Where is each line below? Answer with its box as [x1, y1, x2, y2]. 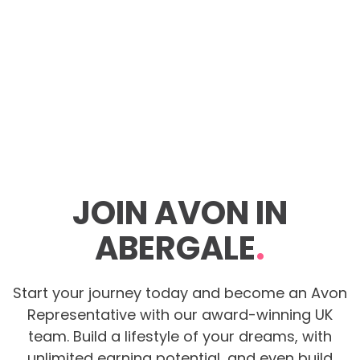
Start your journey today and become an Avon [13, 282, 347, 303]
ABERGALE [95, 225, 256, 271]
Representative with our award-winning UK [27, 304, 333, 325]
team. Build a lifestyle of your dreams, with [28, 325, 332, 346]
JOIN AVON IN [72, 190, 288, 235]
